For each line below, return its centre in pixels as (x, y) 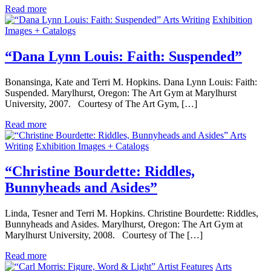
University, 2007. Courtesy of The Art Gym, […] (101, 103)
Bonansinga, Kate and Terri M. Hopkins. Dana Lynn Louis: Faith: (131, 82)
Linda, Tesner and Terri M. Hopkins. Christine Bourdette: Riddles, (132, 214)
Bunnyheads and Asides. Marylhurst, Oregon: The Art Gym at (124, 224)
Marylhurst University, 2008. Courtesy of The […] (104, 235)
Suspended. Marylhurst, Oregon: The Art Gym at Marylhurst (121, 93)
